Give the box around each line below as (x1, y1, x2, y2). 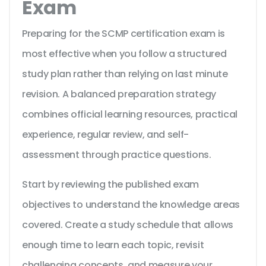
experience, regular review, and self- (22, 128, 189, 142)
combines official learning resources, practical (22, 107, 237, 122)
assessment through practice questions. (22, 148, 211, 162)
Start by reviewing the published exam (22, 178, 199, 192)
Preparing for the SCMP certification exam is (22, 27, 225, 41)
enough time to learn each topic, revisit (22, 238, 204, 252)
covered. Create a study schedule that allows (22, 218, 233, 232)
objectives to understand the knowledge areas (22, 198, 240, 212)
